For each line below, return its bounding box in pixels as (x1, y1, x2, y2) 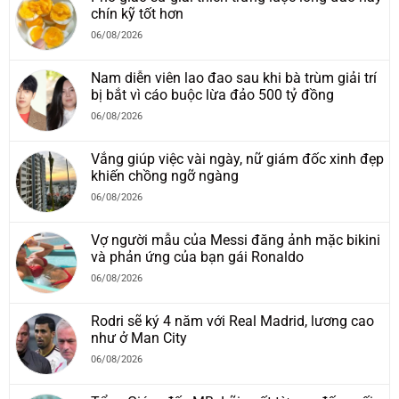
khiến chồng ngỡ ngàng (91, 167, 239, 185)
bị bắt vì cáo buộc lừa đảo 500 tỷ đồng (91, 86, 334, 104)
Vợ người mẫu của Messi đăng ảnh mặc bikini (91, 232, 380, 249)
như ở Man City (91, 330, 187, 347)
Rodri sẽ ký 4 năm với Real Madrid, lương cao (91, 313, 374, 330)
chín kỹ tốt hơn (91, 5, 183, 23)
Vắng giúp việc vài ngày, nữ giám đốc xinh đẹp (91, 151, 384, 168)
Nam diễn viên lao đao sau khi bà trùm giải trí (91, 69, 377, 87)
